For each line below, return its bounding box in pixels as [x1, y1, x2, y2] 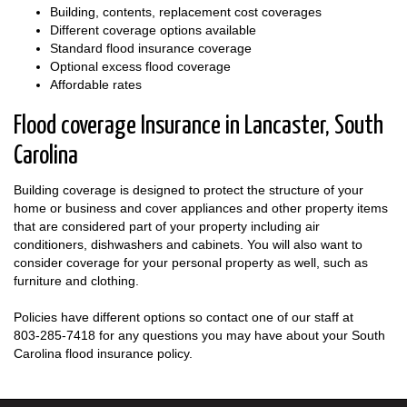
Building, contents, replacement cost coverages [50, 4, 322, 19]
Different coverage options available [50, 22, 256, 37]
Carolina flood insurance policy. [14, 345, 193, 361]
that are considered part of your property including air [14, 218, 320, 233]
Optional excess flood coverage [50, 58, 231, 74]
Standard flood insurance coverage [50, 40, 252, 55]
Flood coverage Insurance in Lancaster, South [14, 113, 383, 139]
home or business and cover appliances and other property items [14, 200, 388, 215]
